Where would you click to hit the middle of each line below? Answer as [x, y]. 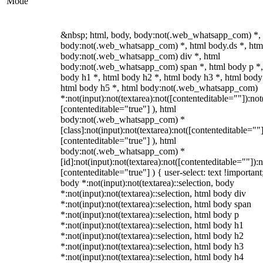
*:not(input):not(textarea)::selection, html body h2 [152, 236]
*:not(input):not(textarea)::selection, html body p [150, 215]
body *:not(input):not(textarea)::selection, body [147, 183]
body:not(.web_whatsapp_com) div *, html [140, 56]
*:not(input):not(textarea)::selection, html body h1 [152, 225]
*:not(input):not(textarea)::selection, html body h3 [152, 246]
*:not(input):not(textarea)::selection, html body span [156, 204]
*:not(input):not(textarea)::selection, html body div [153, 193]
